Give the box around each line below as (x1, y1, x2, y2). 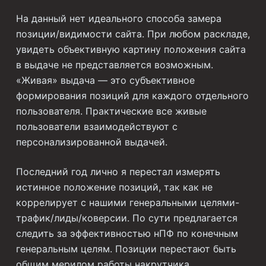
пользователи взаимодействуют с (15, 121, 178, 133)
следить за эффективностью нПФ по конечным (15, 227, 238, 240)
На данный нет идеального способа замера (15, 12, 221, 25)
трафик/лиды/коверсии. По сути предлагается (15, 212, 237, 224)
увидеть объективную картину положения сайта (15, 43, 246, 56)
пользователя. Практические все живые (15, 105, 207, 118)
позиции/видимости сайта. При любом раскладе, (15, 28, 250, 40)
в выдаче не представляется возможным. (15, 59, 213, 71)
